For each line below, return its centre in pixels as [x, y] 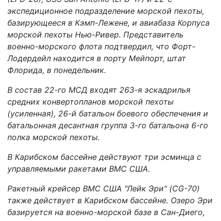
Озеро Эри [192, 200]
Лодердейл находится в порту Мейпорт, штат [97, 58]
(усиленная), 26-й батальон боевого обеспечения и [108, 113]
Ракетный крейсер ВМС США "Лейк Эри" [87, 188]
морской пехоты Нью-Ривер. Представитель [95, 34]
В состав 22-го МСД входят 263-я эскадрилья [99, 90]
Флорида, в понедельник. [57, 70]
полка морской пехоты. [54, 137]
